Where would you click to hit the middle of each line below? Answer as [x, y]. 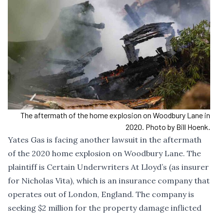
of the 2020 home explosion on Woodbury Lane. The [104, 154]
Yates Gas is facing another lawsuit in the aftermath [105, 140]
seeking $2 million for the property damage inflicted [105, 208]
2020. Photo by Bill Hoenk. [168, 127]
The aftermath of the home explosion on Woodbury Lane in [115, 115]
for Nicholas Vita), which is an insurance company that [109, 181]
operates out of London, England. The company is [101, 194]
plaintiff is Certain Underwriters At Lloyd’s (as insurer [108, 167]
